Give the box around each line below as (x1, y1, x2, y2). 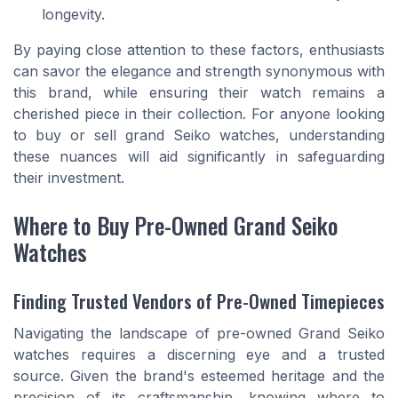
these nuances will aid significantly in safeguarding (13, 147, 385, 165)
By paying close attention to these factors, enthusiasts (13, 40, 385, 59)
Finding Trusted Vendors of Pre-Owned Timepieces (13, 287, 385, 315)
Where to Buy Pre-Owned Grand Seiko (13, 208, 338, 243)
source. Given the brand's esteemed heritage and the (13, 367, 385, 386)
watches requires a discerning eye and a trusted (13, 346, 385, 364)
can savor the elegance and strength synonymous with (13, 61, 385, 80)
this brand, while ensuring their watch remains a (13, 83, 385, 101)
